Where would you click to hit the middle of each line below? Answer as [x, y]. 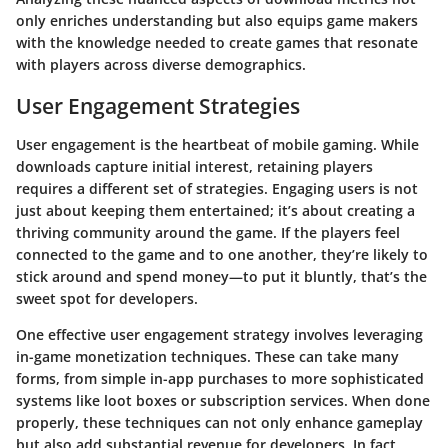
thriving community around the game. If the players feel [208, 232]
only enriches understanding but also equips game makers [217, 21]
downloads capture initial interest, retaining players [194, 166]
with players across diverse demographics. [161, 65]
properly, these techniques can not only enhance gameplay [219, 422]
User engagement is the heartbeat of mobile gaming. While [217, 144]
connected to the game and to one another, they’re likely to [222, 254]
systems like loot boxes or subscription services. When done [223, 400]
